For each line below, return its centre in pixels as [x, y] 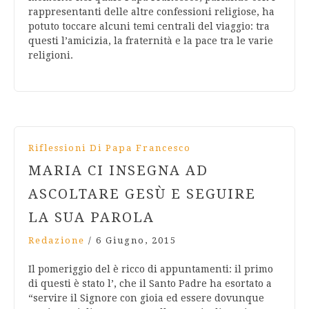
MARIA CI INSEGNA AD [118, 171]
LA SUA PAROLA [91, 218]
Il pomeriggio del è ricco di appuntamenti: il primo [151, 269]
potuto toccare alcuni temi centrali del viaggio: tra [149, 27]
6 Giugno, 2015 [136, 241]
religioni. [51, 56]
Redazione [57, 241]
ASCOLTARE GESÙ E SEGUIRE [142, 194]
